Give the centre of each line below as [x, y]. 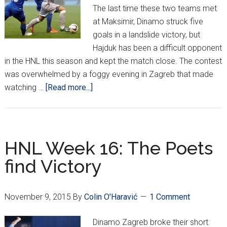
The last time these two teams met [155, 9]
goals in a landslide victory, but [146, 35]
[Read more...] [69, 88]
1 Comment [169, 197]
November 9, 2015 [37, 197]
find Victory [53, 166]
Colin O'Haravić [110, 197]
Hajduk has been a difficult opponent [157, 48]
